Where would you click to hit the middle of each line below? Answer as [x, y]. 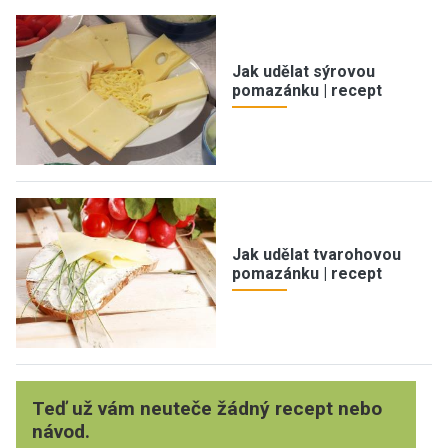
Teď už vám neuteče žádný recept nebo [207, 408]
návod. [61, 431]
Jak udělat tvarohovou [316, 254]
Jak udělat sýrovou [303, 71]
